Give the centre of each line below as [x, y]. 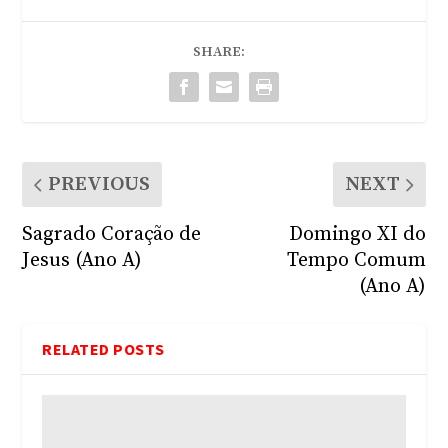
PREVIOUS [99, 184]
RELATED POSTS [103, 349]
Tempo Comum [356, 260]
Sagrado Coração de [112, 234]
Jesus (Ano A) [82, 260]
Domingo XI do [357, 234]
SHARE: [219, 52]
